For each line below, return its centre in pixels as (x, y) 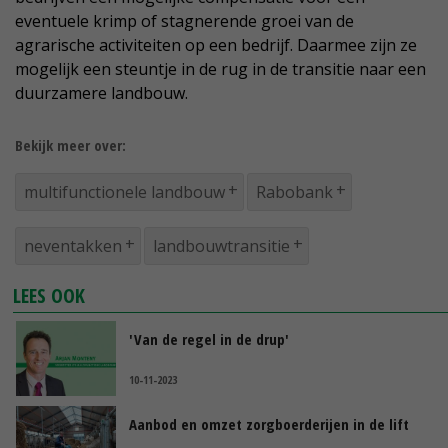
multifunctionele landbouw (124, 192)
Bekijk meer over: (70, 145)
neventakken (73, 246)
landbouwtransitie (221, 246)
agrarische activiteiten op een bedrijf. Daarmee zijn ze (216, 45)
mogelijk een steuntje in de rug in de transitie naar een (220, 69)
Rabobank (294, 192)
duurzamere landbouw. (101, 93)
